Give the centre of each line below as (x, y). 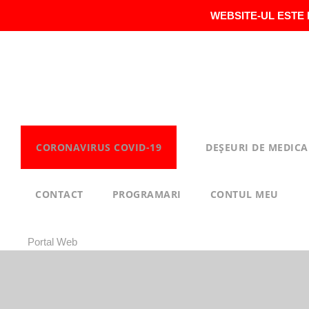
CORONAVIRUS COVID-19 (99, 147)
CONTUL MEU (244, 194)
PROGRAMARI (147, 194)
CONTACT (59, 194)
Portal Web (52, 242)
